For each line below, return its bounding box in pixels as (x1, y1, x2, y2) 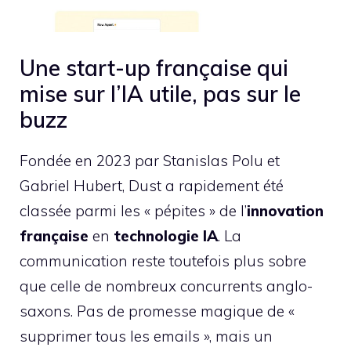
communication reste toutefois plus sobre (20, 251, 306, 270)
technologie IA (114, 226, 218, 245)
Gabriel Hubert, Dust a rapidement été (20, 175, 284, 195)
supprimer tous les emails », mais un (20, 326, 273, 346)
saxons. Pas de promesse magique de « (20, 301, 295, 320)
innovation (247, 201, 324, 220)
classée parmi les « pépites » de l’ (20, 201, 247, 220)
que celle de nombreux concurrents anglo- (20, 276, 313, 295)
